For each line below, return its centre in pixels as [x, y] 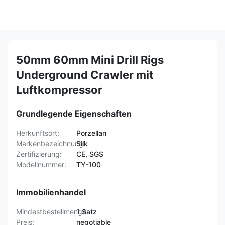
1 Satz [87, 212]
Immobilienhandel [51, 192]
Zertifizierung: [39, 154]
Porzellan [91, 133]
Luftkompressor [59, 90]
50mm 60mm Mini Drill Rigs [90, 60]
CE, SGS [90, 154]
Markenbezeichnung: [51, 143]
